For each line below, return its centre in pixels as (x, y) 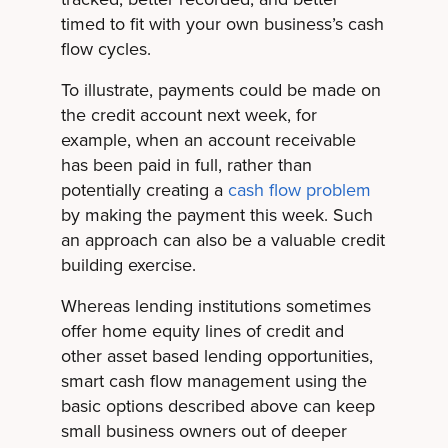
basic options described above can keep (217, 406)
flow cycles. (105, 49)
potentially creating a (144, 190)
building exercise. (128, 265)
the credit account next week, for (188, 115)
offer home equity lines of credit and (202, 331)
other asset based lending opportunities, (216, 356)
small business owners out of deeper (203, 431)
